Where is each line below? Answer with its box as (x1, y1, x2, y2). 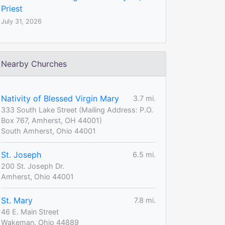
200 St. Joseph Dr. (1, 161, 64, 170)
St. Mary (1, 195, 33, 205)
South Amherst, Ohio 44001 (1, 126, 96, 135)
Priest (1, 3, 23, 14)
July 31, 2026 (1, 17, 42, 25)
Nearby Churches (1, 58, 67, 69)
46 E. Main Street (1, 207, 59, 216)
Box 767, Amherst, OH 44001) (1, 116, 102, 125)
